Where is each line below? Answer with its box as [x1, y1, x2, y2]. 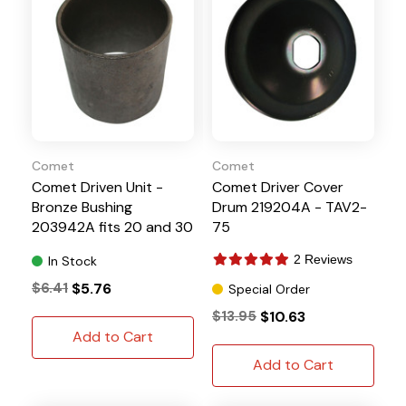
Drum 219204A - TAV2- [212, 197, 367, 217]
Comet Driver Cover [212, 177, 343, 197]
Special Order [228, 280, 310, 297]
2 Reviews [294, 251, 353, 266]
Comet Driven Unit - [32, 177, 163, 197]
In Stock [48, 252, 97, 269]
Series [32, 237, 72, 256]
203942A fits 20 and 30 [32, 217, 193, 237]
